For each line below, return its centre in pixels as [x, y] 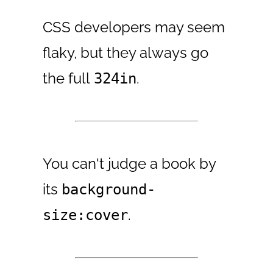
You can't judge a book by [129, 163]
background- [109, 189]
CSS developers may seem [134, 27]
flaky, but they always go [126, 52]
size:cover [86, 215]
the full [69, 78]
